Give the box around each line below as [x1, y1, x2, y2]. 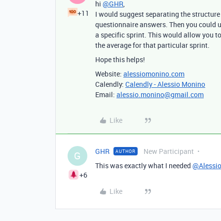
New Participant [144, 147, 194, 156]
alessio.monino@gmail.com [116, 90, 204, 100]
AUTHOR [115, 148, 136, 155]
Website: [95, 69, 123, 79]
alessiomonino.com [123, 69, 184, 79]
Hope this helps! [95, 55, 145, 65]
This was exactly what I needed [95, 161, 192, 171]
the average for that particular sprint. [95, 40, 210, 50]
